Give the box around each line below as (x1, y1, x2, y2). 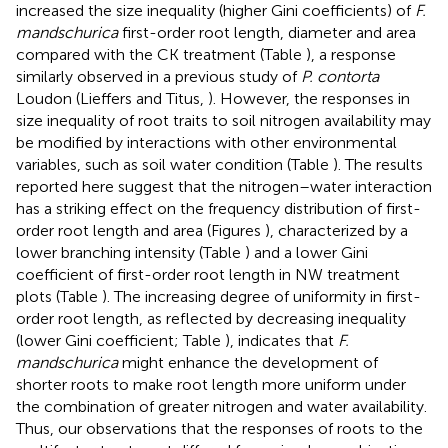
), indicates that (225, 330, 338, 350)
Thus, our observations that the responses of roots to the (16, 418, 423, 438)
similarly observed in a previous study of (16, 66, 301, 86)
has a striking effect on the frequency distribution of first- (16, 198, 421, 218)
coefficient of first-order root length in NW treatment (16, 264, 400, 284)
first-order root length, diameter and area (118, 22, 416, 42)
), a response (306, 44, 396, 64)
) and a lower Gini (245, 242, 368, 262)
